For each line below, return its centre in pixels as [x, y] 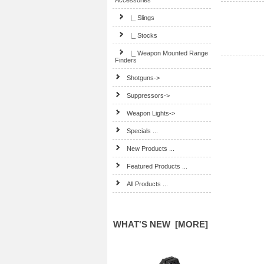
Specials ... [143, 131]
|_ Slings [143, 18]
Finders [126, 60]
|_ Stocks [144, 35]
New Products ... [151, 148]
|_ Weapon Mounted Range [169, 53]
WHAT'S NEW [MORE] [160, 224]
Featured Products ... [157, 166]
